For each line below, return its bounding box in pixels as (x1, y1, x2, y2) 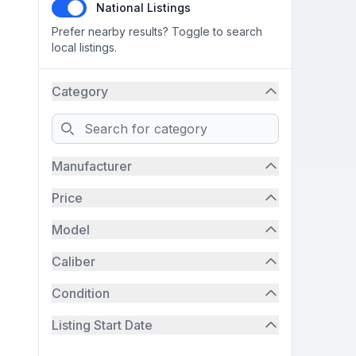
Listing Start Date (52, 317, 153, 333)
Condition (52, 285, 110, 301)
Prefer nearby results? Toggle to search (52, 25, 262, 38)
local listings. (52, 41, 117, 54)
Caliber (52, 253, 95, 269)
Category (52, 83, 108, 99)
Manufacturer (52, 158, 132, 174)
